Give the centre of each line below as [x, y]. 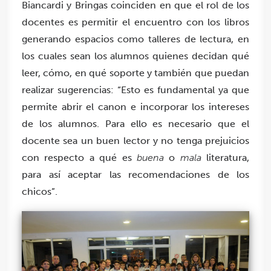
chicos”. [40, 192]
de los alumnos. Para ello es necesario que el [135, 124]
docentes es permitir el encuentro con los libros [135, 22]
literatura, [225, 158]
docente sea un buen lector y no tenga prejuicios [135, 141]
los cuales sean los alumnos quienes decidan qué [135, 56]
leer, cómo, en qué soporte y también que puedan [135, 73]
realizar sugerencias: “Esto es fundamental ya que [135, 90]
